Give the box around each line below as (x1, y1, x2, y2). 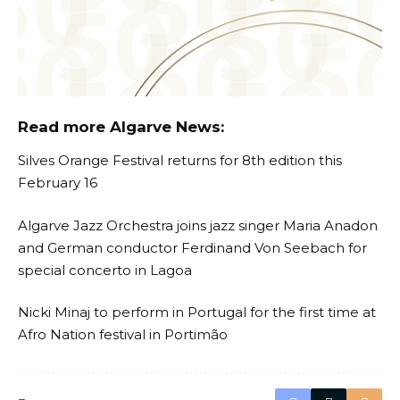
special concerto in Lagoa (18, 261, 192, 279)
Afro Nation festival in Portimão (18, 326, 228, 344)
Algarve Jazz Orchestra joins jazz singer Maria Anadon (18, 216, 378, 234)
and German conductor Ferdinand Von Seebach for (18, 238, 367, 256)
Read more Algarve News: (18, 117, 224, 136)
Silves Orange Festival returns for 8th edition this (18, 152, 342, 170)
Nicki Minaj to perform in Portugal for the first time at (18, 304, 376, 321)
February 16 (18, 174, 97, 192)
